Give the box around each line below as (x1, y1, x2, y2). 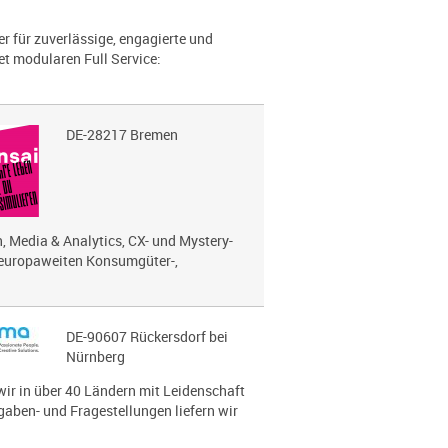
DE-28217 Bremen (65, 125, 178, 144)
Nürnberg (65, 347, 125, 366)
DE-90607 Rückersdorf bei (65, 327, 228, 346)
